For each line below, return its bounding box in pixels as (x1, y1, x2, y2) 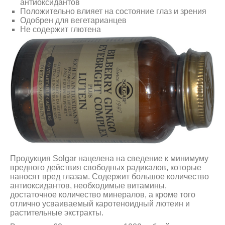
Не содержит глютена (20, 25, 101, 34)
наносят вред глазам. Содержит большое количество (10, 172, 209, 181)
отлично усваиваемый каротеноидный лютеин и (10, 199, 190, 208)
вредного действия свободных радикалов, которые (10, 163, 201, 172)
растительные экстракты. (10, 208, 103, 217)
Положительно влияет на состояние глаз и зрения (20, 7, 206, 16)
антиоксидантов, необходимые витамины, (10, 181, 167, 190)
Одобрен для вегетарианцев (20, 16, 127, 25)
